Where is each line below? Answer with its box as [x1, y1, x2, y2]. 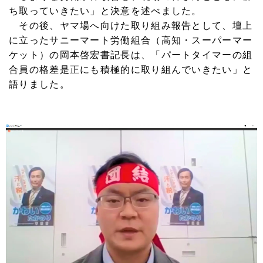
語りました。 [9, 79, 70, 89]
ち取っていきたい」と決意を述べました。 [9, 6, 202, 16]
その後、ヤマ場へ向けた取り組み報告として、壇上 [9, 21, 253, 31]
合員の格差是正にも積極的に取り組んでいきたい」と [9, 65, 253, 75]
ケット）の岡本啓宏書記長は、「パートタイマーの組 [9, 50, 253, 60]
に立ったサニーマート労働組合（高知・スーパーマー [9, 35, 253, 45]
